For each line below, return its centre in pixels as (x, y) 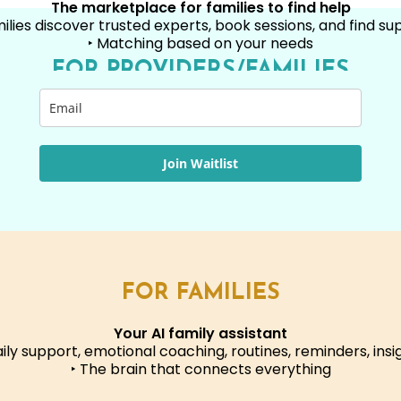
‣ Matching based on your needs (200, 43)
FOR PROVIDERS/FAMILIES (200, 70)
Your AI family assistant (200, 333)
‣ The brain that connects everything (200, 369)
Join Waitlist (200, 163)
